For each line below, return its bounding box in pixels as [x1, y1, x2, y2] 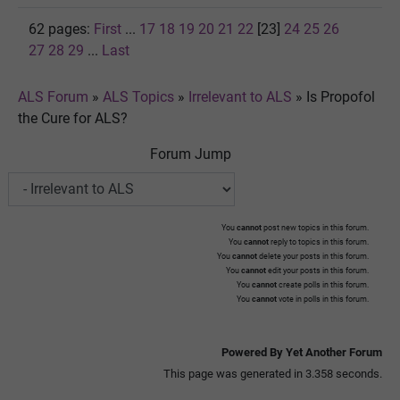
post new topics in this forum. [262, 222, 369, 232]
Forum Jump [150, 145, 231, 162]
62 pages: [29, 20, 94, 37]
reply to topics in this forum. [269, 237, 369, 246]
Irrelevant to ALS [188, 87, 292, 105]
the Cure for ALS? [18, 109, 128, 127]
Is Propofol [306, 87, 375, 105]
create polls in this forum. [277, 279, 369, 289]
